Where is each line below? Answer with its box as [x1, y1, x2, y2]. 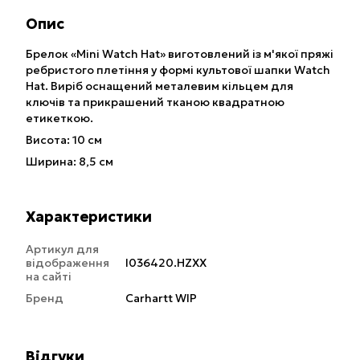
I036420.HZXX [125, 256, 207, 271]
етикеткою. [26, 111, 93, 126]
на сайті [26, 269, 72, 284]
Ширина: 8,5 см [26, 154, 113, 170]
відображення [26, 256, 109, 271]
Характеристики [26, 207, 152, 227]
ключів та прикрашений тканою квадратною [26, 95, 284, 110]
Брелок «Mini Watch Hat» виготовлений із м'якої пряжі [26, 47, 333, 62]
